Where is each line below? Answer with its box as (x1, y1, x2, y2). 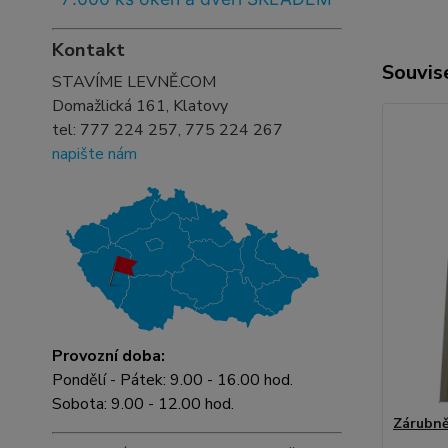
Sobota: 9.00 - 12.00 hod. (52, 393, 234, 415)
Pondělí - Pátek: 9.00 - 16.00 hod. (52, 369, 293, 391)
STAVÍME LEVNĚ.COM (52, 71, 216, 93)
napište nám (52, 143, 137, 165)
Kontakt (52, 37, 125, 63)
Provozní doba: (52, 345, 165, 367)
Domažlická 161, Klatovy (52, 95, 228, 117)
